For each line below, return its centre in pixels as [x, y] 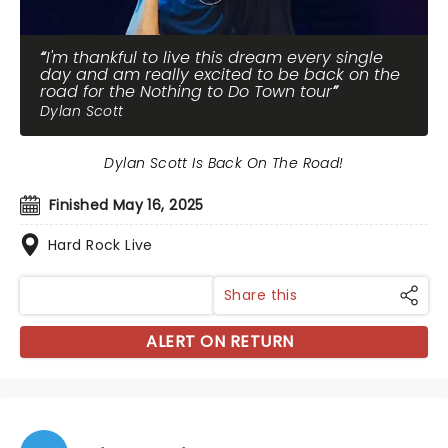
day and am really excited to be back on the [220, 74]
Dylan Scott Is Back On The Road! [224, 163]
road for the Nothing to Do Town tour [186, 91]
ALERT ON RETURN [220, 341]
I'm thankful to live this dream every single [214, 57]
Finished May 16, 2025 [126, 205]
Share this [261, 295]
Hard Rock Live [100, 245]
